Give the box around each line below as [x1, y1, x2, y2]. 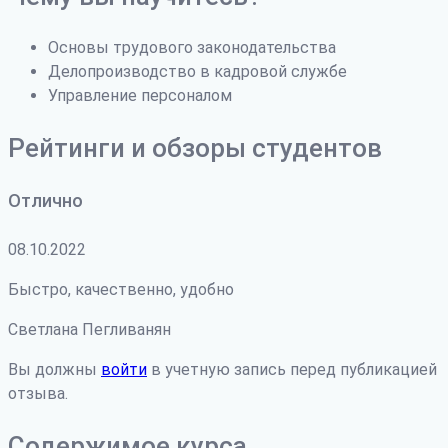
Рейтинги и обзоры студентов [8, 132, 382, 163]
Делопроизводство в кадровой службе [48, 61, 347, 81]
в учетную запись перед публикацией [147, 359, 437, 379]
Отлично [8, 189, 83, 211]
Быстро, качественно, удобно [8, 279, 234, 299]
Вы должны [8, 359, 101, 379]
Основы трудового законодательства [48, 37, 336, 57]
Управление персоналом [48, 85, 232, 105]
